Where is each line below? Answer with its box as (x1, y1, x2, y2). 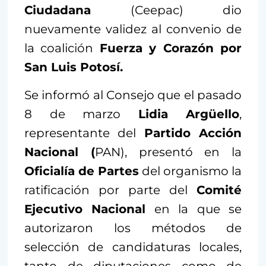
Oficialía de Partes (24, 163, 139, 178)
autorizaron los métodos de (24, 220, 242, 235)
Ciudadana (24, 2, 91, 17)
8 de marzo (24, 106, 138, 121)
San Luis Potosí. (24, 59, 123, 74)
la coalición (24, 40, 100, 55)
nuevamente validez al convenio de (24, 21, 242, 36)
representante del (24, 125, 144, 140)
